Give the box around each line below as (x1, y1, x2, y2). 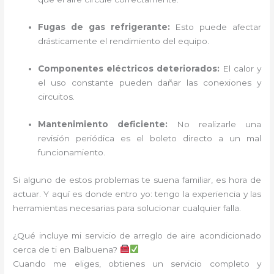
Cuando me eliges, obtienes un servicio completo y (13, 258, 261, 268)
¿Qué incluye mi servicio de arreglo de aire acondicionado (13, 230, 261, 240)
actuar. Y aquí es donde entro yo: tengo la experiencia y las (13, 188, 261, 199)
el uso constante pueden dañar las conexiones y (38, 78, 261, 87)
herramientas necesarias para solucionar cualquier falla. (13, 202, 242, 213)
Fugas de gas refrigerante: (38, 22, 170, 32)
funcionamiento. (38, 147, 106, 157)
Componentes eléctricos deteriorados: (38, 64, 220, 73)
